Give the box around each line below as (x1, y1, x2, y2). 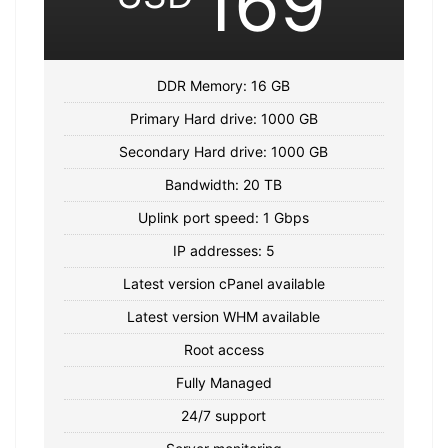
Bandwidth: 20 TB (165, 175, 283, 193)
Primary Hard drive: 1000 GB (129, 109, 318, 127)
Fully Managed (175, 373, 272, 391)
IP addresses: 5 (172, 241, 275, 259)
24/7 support (181, 406, 267, 424)
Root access (183, 340, 264, 358)
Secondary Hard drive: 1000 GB (119, 142, 329, 160)
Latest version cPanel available (122, 274, 325, 292)
